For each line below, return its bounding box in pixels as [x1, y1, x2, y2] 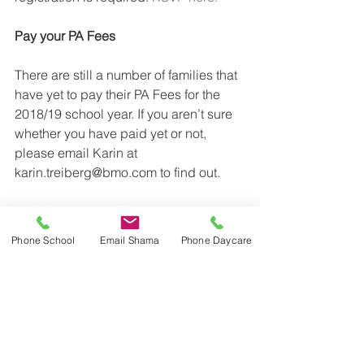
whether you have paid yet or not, [15, 124, 210, 141]
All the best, [15, 202, 83, 219]
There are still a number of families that [15, 66, 240, 83]
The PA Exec [15, 241, 88, 258]
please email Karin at [15, 144, 141, 161]
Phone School [11, 233, 76, 246]
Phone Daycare [180, 233, 253, 246]
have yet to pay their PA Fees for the [15, 85, 223, 102]
